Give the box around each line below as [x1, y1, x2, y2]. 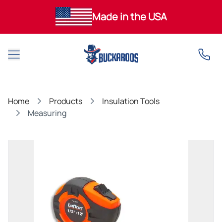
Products [49, 95, 82, 107]
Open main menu [13, 54, 79, 65]
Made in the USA [92, 10, 167, 23]
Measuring [28, 108, 66, 118]
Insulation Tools [102, 95, 160, 107]
